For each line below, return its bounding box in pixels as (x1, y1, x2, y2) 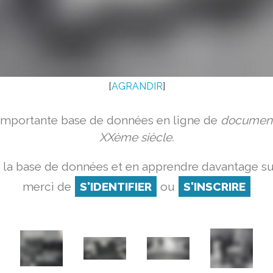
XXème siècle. (99, 130, 174, 144)
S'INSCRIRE (183, 180, 246, 193)
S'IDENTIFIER (79, 180, 152, 193)
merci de (22, 180, 74, 193)
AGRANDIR (111, 80, 163, 92)
